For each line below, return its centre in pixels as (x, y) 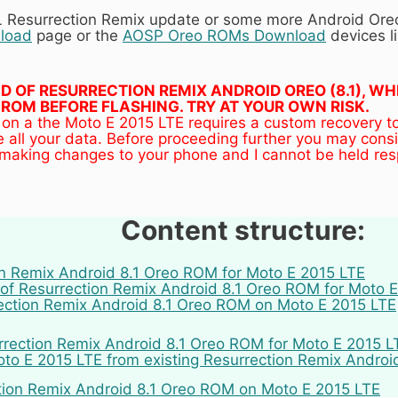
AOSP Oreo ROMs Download (224, 36)
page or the (77, 36)
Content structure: (243, 230)
